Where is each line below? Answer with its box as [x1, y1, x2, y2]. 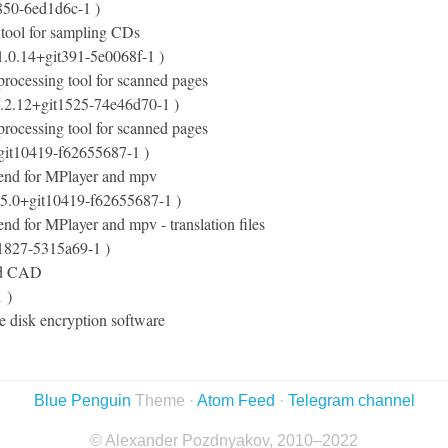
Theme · [130, 392, 197, 409]
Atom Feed [196, 392, 275, 409]
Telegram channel [287, 392, 415, 409]
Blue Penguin [33, 392, 131, 409]
